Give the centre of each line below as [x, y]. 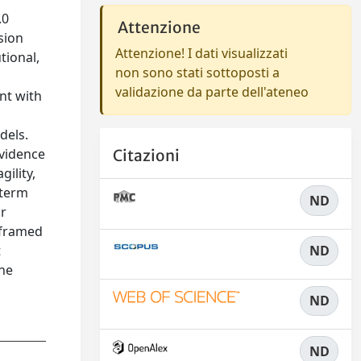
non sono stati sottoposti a [197, 73]
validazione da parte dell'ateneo [212, 92]
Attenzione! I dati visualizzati [201, 53]
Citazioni [146, 156]
